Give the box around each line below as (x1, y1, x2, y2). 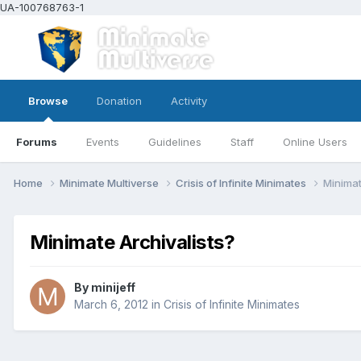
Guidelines (148, 135, 201, 148)
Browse (28, 94, 68, 107)
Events (86, 135, 119, 148)
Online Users (283, 135, 347, 148)
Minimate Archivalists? (30, 230, 235, 254)
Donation (97, 94, 142, 107)
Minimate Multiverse (60, 176, 161, 189)
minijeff (91, 280, 135, 295)
